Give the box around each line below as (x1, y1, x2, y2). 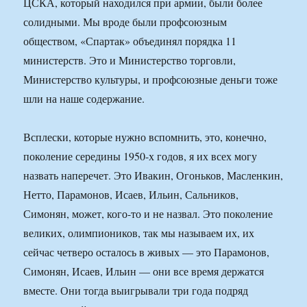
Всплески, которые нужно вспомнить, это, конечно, (23, 130, 267, 145)
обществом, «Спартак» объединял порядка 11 (23, 34, 237, 49)
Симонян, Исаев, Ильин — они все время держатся (23, 264, 265, 279)
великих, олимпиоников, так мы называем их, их (23, 225, 255, 241)
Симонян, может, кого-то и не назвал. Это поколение (23, 206, 273, 221)
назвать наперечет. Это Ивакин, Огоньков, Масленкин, (23, 168, 284, 183)
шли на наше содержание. (23, 91, 145, 106)
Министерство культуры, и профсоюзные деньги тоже (23, 72, 278, 87)
